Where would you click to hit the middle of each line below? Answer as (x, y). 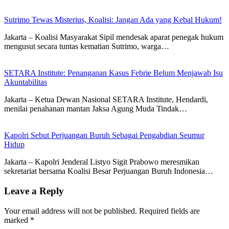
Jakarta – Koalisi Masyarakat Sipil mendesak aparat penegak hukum (114, 37)
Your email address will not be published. (71, 211)
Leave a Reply (34, 191)
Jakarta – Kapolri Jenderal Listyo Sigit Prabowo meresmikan (102, 162)
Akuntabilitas (26, 82)
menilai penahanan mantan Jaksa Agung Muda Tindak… (96, 109)
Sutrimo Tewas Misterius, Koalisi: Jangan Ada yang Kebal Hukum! (113, 20)
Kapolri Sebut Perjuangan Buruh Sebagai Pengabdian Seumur (104, 135)
